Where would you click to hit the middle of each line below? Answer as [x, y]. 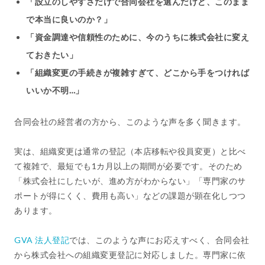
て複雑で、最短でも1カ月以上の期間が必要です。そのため [128, 166]
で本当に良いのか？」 [69, 19]
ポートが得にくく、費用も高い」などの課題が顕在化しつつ [130, 195]
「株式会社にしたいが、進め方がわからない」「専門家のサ [130, 181]
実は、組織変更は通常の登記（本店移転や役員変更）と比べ [130, 151]
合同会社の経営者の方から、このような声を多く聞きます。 [130, 122]
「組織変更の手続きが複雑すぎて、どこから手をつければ [138, 72]
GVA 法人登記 [42, 240]
